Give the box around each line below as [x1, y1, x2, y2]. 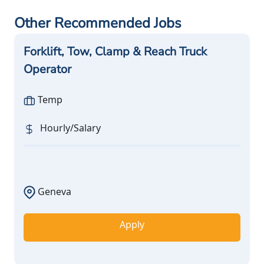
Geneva [35, 184, 71, 198]
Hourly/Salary [35, 121, 101, 134]
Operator [24, 61, 71, 77]
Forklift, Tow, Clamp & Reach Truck [24, 43, 207, 60]
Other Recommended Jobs [14, 13, 181, 32]
